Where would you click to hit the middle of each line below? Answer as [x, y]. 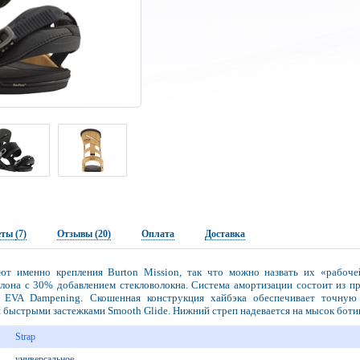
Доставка [225, 234]
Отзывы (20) [84, 234]
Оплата [157, 234]
